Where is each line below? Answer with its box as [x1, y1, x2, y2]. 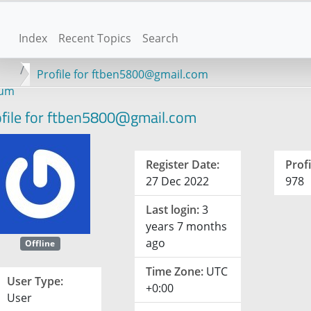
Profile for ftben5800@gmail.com [36, 66, 208, 82]
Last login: [146, 202, 200, 217]
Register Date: [146, 157, 220, 172]
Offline [25, 237, 56, 249]
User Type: [6, 274, 63, 289]
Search [142, 31, 178, 46]
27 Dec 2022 [146, 174, 210, 189]
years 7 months [146, 219, 228, 234]
